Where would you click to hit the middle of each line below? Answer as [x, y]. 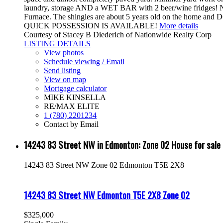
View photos [64, 52]
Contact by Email [71, 124]
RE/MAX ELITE [72, 106]
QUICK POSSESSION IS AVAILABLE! [91, 25]
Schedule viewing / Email [84, 61]
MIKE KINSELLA [75, 97]
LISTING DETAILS [57, 43]
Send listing [62, 70]
